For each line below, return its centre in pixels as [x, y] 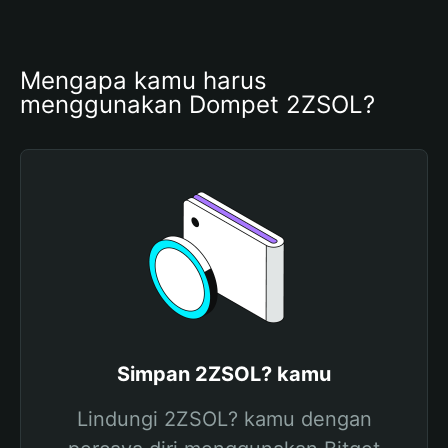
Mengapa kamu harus [143, 80]
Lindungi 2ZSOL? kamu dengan [224, 419]
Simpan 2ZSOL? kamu [224, 374]
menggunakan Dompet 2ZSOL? [197, 104]
